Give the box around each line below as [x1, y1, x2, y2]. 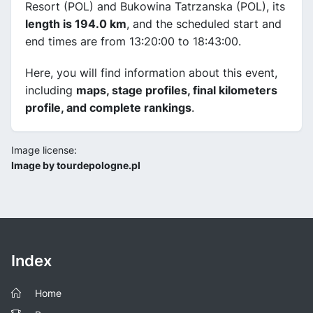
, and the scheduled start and [126, 16, 282, 31]
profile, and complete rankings [25, 100, 191, 115]
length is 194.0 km [25, 16, 126, 31]
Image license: [11, 143, 77, 156]
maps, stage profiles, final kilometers [76, 82, 277, 97]
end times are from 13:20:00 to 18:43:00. [25, 34, 241, 48]
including [25, 82, 76, 97]
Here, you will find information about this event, [25, 65, 277, 80]
